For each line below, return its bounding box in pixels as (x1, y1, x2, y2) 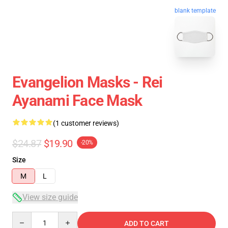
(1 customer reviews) (53, 119, 119, 127)
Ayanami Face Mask (12, 92, 142, 109)
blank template (175, 7, 216, 15)
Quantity (12, 212, 40, 220)
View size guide (22, 192, 78, 202)
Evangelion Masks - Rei (12, 73, 163, 91)
